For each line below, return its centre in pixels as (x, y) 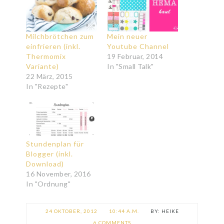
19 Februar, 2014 (135, 56)
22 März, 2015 (49, 76)
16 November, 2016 (58, 174)
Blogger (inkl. (50, 154)
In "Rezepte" (47, 86)
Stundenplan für (55, 144)
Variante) (43, 66)
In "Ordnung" (48, 184)
